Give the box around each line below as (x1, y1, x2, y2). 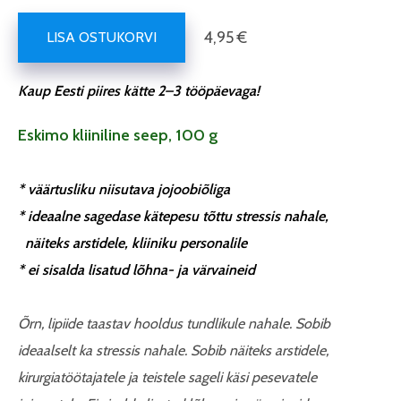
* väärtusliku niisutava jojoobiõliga (18, 181, 230, 198)
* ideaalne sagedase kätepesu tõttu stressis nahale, (18, 208, 328, 225)
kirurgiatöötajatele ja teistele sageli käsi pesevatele (18, 369, 317, 386)
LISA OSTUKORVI (47, 29, 157, 46)
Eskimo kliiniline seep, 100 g (18, 125, 218, 145)
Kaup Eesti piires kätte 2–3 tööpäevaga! (18, 82, 260, 99)
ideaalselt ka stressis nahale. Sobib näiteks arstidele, (18, 342, 328, 359)
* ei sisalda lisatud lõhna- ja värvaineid (18, 261, 255, 278)
